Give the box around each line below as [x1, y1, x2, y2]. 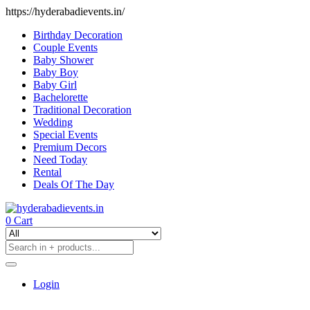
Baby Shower [33, 54, 93, 66]
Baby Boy [33, 66, 78, 78]
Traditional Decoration [33, 104, 131, 116]
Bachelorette [33, 91, 88, 103]
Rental [33, 166, 62, 178]
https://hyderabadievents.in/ [6, 6, 125, 17]
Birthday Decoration [33, 29, 122, 41]
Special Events [33, 129, 98, 140]
